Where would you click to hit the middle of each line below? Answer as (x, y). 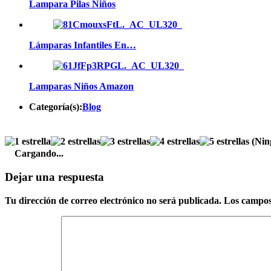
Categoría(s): (56, 106)
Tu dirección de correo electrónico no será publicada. (113, 200)
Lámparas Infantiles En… (83, 45)
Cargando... (39, 154)
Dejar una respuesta (54, 177)
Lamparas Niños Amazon (81, 86)
